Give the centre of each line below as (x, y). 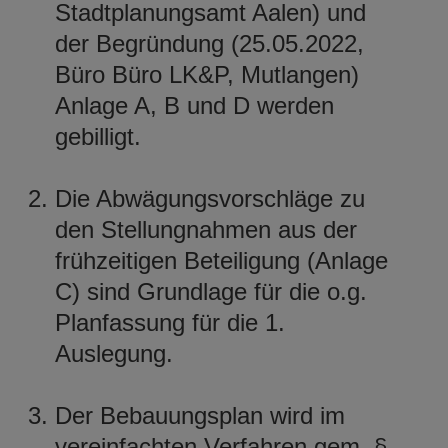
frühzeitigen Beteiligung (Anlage (221, 260)
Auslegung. (114, 353)
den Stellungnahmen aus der (206, 229)
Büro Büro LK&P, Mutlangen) (207, 74)
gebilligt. (101, 136)
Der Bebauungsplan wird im (200, 415)
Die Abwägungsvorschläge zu (210, 198)
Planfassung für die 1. (170, 322)
